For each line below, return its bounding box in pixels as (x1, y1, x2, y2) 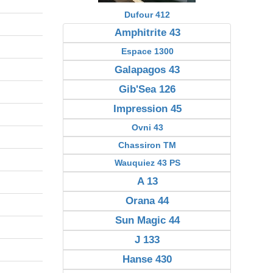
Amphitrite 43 (114, 27, 180, 38)
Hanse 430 (122, 253, 172, 265)
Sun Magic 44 (115, 214, 180, 226)
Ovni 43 (131, 122, 163, 132)
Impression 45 (113, 103, 182, 115)
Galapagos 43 (115, 64, 180, 76)
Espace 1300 (121, 46, 174, 56)
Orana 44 (126, 195, 169, 207)
